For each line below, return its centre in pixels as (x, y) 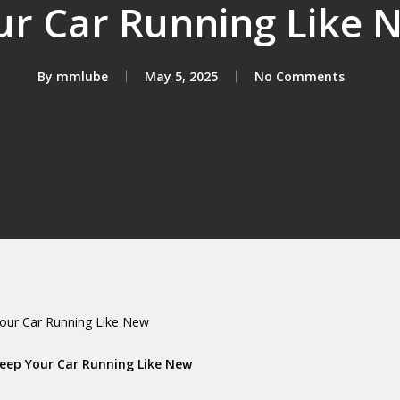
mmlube (82, 76)
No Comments (300, 76)
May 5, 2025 (181, 76)
